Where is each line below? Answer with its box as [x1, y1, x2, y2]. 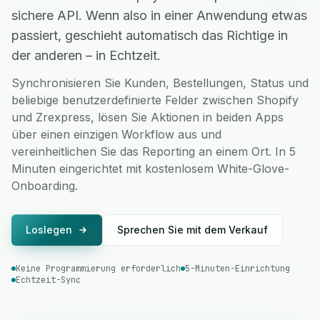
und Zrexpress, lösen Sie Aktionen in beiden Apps [11, 110, 284, 124]
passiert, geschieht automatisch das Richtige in [11, 28, 288, 43]
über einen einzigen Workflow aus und [11, 127, 221, 141]
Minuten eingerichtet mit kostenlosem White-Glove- [11, 161, 289, 176]
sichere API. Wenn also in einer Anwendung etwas [11, 8, 307, 23]
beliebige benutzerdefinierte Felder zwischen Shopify [11, 93, 299, 107]
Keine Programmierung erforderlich [16, 263, 181, 274]
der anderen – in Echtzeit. [11, 48, 161, 63]
